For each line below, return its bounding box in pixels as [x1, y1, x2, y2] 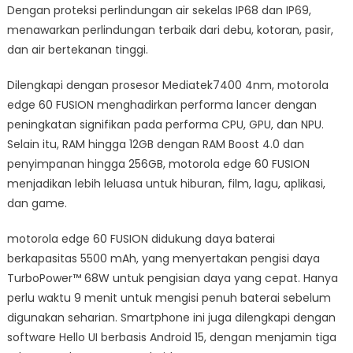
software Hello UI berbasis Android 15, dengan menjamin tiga [6, 329, 336, 345]
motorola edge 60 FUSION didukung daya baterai [6, 230, 275, 247]
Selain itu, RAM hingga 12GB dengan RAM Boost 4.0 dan [6, 136, 304, 152]
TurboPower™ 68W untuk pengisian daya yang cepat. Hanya [6, 269, 338, 286]
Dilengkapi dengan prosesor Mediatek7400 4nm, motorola [6, 76, 329, 93]
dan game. [6, 195, 67, 211]
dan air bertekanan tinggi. [6, 41, 148, 58]
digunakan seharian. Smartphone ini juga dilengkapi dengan [6, 309, 336, 325]
